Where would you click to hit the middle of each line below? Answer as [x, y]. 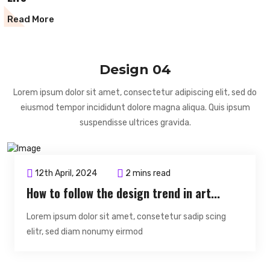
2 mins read [147, 174]
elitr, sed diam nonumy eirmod [85, 232]
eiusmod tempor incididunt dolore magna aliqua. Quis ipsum [135, 107]
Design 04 [135, 69]
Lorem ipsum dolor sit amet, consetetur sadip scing [126, 217]
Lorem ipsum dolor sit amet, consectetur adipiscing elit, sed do [135, 92]
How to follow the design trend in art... [123, 193]
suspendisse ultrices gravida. [135, 122]
